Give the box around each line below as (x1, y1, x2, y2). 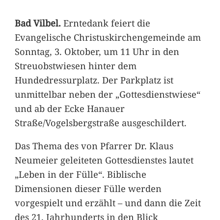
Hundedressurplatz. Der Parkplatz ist (14, 73, 173, 86)
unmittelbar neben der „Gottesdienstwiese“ (14, 87, 200, 100)
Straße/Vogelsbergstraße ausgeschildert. (14, 116, 187, 129)
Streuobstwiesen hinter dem (14, 59, 137, 72)
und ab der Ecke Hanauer (14, 102, 125, 114)
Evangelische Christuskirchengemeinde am (14, 30, 201, 43)
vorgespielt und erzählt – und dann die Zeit (14, 196, 201, 209)
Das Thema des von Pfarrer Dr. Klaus (14, 139, 173, 152)
